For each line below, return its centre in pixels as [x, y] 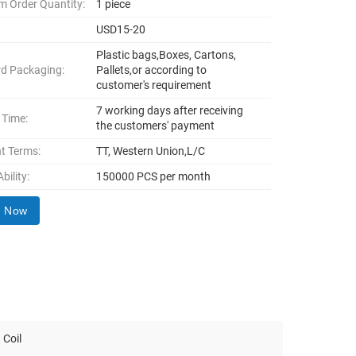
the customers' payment [156, 126]
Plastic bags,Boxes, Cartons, [166, 55]
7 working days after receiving [170, 110]
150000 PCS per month [154, 176]
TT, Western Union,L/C [151, 151]
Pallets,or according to [152, 70]
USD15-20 [121, 29]
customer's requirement [154, 85]
